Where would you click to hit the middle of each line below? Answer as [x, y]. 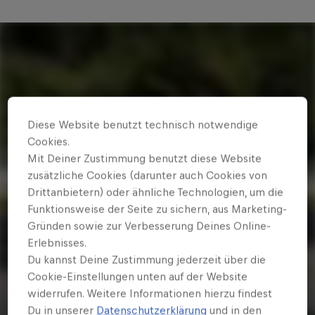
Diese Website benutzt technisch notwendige [143, 124]
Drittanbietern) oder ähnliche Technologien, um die [156, 192]
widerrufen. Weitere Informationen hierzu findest [150, 293]
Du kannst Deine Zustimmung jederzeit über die [147, 259]
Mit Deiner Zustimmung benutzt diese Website [145, 158]
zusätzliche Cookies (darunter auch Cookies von [148, 175]
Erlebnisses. [57, 243]
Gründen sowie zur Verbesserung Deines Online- [149, 226]
